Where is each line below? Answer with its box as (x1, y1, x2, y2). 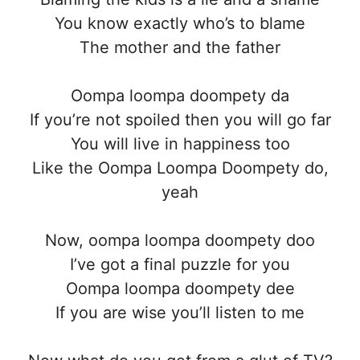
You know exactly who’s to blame (55, 13, 305, 33)
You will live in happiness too (70, 133, 290, 153)
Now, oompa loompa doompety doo (45, 230, 315, 250)
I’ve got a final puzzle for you (70, 254, 290, 274)
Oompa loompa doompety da (71, 85, 289, 105)
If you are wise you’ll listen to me (55, 302, 305, 322)
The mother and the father (80, 37, 280, 57)
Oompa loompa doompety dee (65, 278, 295, 298)
